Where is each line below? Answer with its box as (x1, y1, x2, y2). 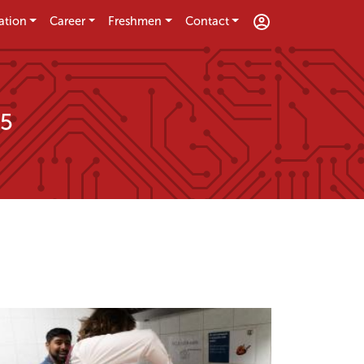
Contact (184, 14, 229, 28)
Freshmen (108, 14, 162, 28)
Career (50, 14, 86, 28)
